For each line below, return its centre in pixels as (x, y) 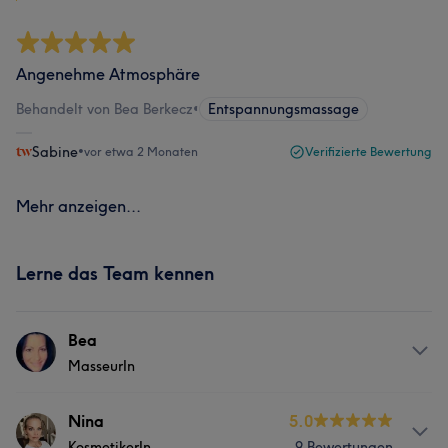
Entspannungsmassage (283, 109)
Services (47, 420)
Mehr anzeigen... (78, 206)
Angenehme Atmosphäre (108, 74)
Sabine (55, 152)
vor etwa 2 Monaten (141, 151)
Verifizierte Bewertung (368, 151)
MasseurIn (101, 366)
